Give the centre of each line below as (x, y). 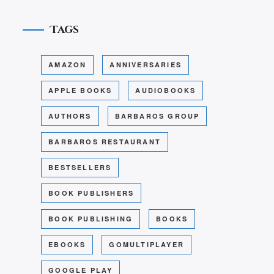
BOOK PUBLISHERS (91, 193)
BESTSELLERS (80, 168)
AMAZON (68, 65)
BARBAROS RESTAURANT (105, 142)
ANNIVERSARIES (146, 65)
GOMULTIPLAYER (147, 245)
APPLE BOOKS (80, 91)
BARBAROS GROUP (157, 116)
